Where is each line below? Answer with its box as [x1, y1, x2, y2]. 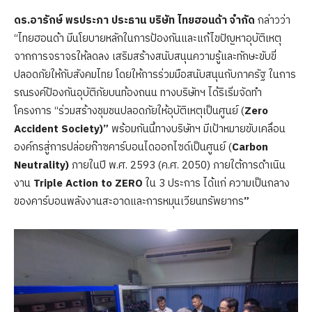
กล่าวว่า [258, 11, 290, 29]
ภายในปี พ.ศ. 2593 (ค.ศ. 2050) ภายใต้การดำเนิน [72, 156, 286, 174]
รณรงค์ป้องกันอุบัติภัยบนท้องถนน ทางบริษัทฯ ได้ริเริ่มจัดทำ [14, 84, 262, 102]
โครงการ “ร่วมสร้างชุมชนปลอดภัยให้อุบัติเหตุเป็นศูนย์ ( [14, 102, 244, 120]
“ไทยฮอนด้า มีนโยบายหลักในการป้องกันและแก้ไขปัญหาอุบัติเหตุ [14, 29, 281, 47]
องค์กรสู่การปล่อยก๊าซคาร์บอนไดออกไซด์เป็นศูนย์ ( [14, 138, 232, 156]
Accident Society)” [14, 120, 111, 138]
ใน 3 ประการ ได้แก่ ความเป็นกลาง [146, 174, 290, 192]
